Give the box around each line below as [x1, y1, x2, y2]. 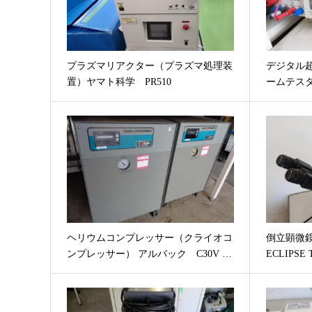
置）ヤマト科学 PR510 [66, 77, 171, 88]
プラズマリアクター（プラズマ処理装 [66, 61, 233, 72]
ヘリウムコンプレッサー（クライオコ [66, 232, 233, 243]
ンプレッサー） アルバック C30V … [66, 248, 232, 259]
